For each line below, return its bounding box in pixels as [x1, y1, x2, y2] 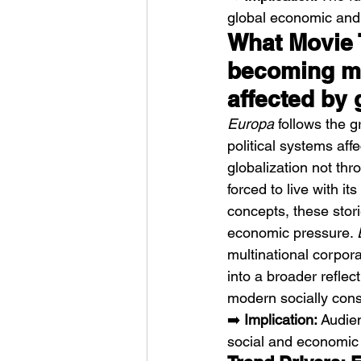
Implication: [244, 311, 317, 328]
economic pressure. [227, 224, 357, 241]
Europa [227, 115, 274, 132]
